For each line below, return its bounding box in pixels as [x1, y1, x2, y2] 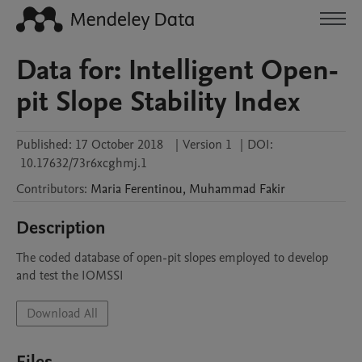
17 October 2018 [75, 136, 163, 154]
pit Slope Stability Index [16, 82, 300, 121]
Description [16, 216, 106, 240]
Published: [16, 136, 72, 154]
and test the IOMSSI [16, 267, 124, 284]
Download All [27, 305, 98, 322]
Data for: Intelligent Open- [16, 51, 339, 90]
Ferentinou [124, 180, 183, 198]
